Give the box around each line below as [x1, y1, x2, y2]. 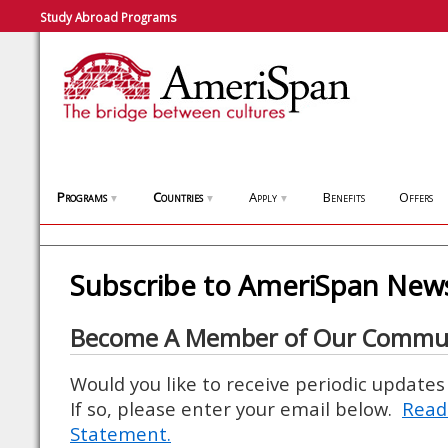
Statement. [70, 421, 171, 446]
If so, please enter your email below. [70, 396, 402, 421]
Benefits [323, 188, 365, 206]
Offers [399, 188, 433, 206]
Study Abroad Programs [40, 9, 177, 25]
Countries [153, 188, 203, 206]
